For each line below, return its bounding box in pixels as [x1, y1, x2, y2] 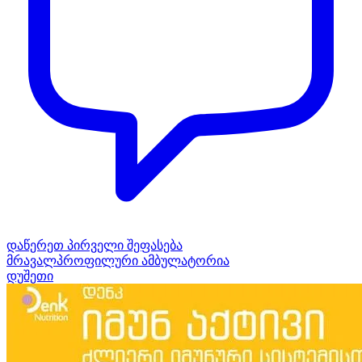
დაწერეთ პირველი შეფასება [6, 238, 183, 252]
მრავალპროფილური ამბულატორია [6, 253, 229, 267]
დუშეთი [6, 268, 53, 283]
